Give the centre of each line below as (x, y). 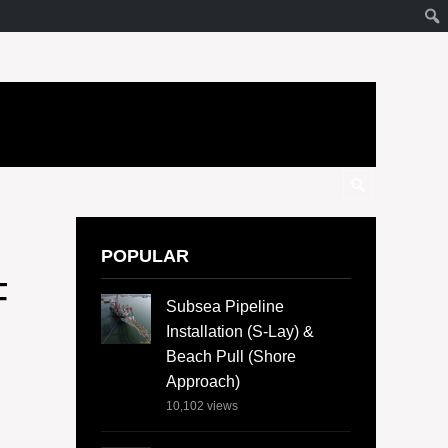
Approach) (203, 382)
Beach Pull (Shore (231, 357)
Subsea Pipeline (225, 307)
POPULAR (145, 255)
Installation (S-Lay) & (240, 332)
